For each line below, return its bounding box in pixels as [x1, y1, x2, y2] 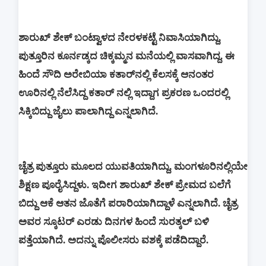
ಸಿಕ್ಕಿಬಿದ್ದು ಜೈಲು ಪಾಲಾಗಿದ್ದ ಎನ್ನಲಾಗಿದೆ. [18, 106, 158, 118]
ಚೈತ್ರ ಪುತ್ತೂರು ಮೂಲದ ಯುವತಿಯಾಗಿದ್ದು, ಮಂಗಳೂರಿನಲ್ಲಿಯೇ [18, 161, 248, 173]
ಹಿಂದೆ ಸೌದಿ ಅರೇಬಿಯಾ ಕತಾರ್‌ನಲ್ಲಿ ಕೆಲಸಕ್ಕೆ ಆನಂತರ [18, 69, 214, 81]
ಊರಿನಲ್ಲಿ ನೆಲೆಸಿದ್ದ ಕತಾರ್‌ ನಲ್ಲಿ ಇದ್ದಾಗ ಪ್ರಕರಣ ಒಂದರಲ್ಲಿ [18, 87, 229, 99]
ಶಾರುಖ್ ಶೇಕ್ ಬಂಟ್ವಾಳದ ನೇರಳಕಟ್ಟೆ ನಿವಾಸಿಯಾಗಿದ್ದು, [18, 32, 221, 44]
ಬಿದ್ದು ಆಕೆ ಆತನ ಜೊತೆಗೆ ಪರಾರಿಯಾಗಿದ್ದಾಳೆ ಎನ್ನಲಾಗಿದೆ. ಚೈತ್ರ [18, 198, 237, 210]
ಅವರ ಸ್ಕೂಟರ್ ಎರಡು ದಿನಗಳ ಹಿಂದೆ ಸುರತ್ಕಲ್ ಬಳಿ [18, 216, 209, 228]
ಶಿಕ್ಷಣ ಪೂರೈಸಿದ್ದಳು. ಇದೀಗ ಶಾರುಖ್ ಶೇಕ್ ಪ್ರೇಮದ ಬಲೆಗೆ [18, 179, 231, 191]
